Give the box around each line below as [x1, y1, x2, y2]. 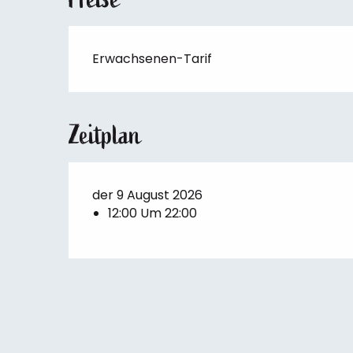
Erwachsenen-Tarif [92, 50, 213, 68]
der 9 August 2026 [92, 186, 203, 204]
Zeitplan [69, 118, 142, 152]
